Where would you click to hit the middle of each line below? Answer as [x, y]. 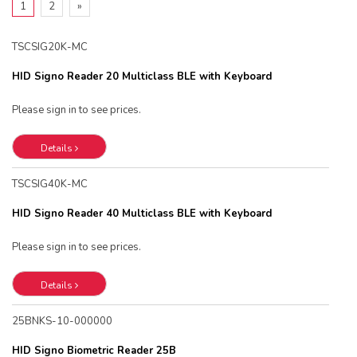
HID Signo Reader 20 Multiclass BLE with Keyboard [142, 76]
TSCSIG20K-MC [50, 47]
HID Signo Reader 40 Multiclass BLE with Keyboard [142, 214]
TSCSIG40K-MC [50, 184]
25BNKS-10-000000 [62, 321]
